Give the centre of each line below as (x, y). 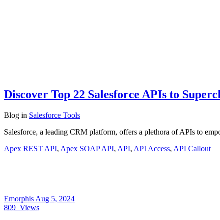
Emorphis (20, 198)
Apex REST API (30, 148)
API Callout (192, 148)
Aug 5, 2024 (55, 198)
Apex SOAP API (87, 148)
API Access (152, 148)
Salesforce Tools (55, 115)
